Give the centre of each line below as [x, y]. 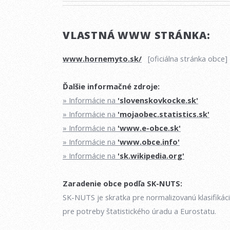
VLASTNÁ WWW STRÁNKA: [137, 35]
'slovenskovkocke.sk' [158, 100]
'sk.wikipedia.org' [151, 156]
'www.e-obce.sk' [149, 128]
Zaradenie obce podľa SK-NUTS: [122, 184]
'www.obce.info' [149, 142]
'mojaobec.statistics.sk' [164, 114]
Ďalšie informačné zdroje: [111, 87]
